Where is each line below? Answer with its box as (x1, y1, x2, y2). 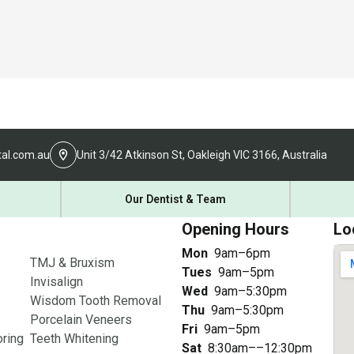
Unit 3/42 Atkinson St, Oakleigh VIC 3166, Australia (77, 149, 327, 161)
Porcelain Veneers (30, 312, 132, 327)
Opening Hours (182, 220, 289, 239)
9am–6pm (214, 246, 270, 261)
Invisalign (30, 274, 83, 289)
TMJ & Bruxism (30, 255, 115, 270)
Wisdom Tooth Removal (30, 293, 161, 308)
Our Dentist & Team (125, 193, 226, 205)
